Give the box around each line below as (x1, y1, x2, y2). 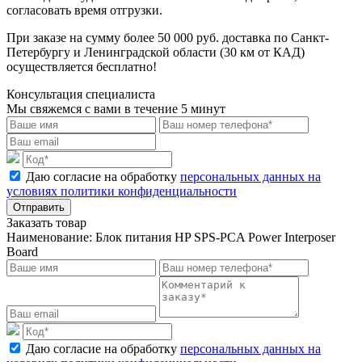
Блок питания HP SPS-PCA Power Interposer (95, 229, 335, 244)
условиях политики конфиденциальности (6, 183, 237, 198)
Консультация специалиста (6, 86, 155, 101)
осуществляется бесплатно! (6, 59, 157, 74)
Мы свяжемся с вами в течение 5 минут (6, 101, 225, 116)
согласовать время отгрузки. (6, 2, 162, 17)
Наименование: (6, 229, 95, 244)
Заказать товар (6, 215, 86, 229)
